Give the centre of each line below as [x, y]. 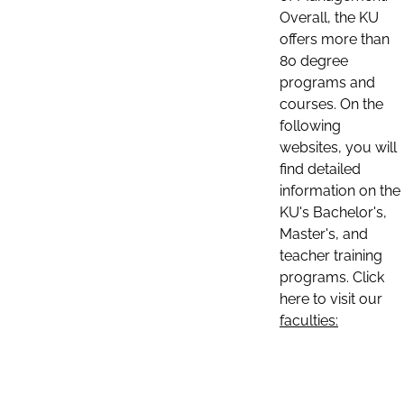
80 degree [314, 61]
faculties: [309, 321]
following [310, 126]
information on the [340, 191]
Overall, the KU [329, 18]
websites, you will [338, 147]
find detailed [320, 169]
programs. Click [332, 277]
